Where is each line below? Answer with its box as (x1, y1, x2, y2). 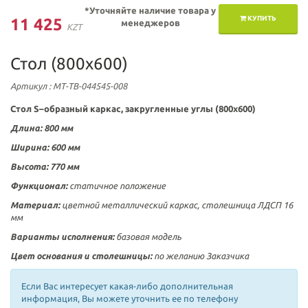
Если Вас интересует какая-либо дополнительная (21, 281, 233, 291)
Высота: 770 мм (10, 162, 79, 171)
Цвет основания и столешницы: (10, 251, 152, 261)
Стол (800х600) (10, 54, 128, 73)
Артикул (10, 81, 47, 91)
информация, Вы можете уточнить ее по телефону (21, 294, 238, 303)
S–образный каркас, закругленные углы (34, 104, 215, 113)
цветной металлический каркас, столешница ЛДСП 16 (62, 200, 293, 210)
